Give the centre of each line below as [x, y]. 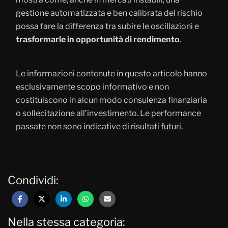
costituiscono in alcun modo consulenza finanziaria [111, 100]
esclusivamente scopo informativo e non [92, 87]
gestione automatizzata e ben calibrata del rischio [109, 13]
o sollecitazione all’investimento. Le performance [108, 113]
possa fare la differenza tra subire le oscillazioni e [107, 26]
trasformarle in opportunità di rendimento [98, 39]
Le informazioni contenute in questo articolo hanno [111, 73]
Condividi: [33, 180]
